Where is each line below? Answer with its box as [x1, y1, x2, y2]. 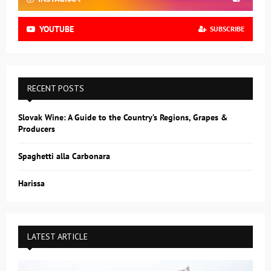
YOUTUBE [39, 24, 74, 35]
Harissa [18, 178, 45, 189]
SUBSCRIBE [210, 24, 244, 34]
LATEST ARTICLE [27, 231, 88, 243]
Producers [18, 123, 55, 135]
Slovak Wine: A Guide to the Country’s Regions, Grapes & [18, 112, 227, 123]
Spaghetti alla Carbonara [18, 151, 110, 162]
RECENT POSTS [27, 83, 84, 94]
